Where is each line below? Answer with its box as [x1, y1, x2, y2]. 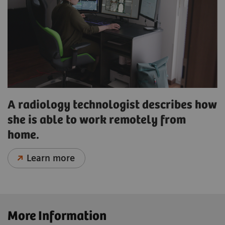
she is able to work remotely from [8, 114, 186, 128]
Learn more [27, 153, 75, 164]
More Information [8, 209, 106, 224]
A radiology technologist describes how [8, 98, 217, 113]
